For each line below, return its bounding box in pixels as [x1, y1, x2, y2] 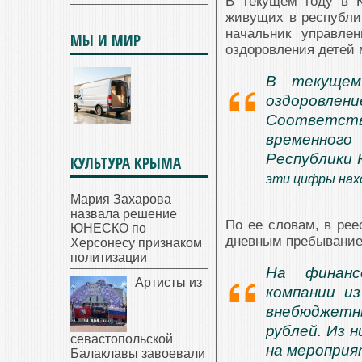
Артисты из [135, 276, 202, 289]
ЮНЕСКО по [70, 221, 146, 235]
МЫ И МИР [70, 30, 141, 51]
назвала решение [70, 207, 177, 221]
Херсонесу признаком [70, 236, 202, 250]
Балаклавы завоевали [70, 347, 205, 360]
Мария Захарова [70, 192, 171, 206]
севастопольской [70, 332, 173, 346]
